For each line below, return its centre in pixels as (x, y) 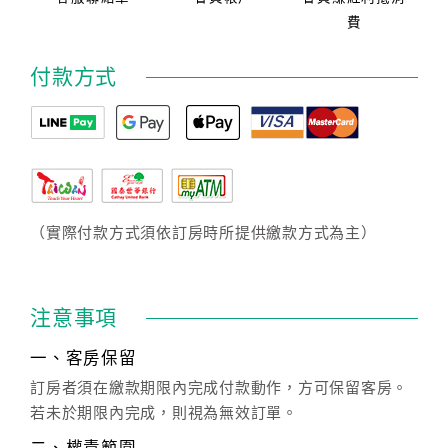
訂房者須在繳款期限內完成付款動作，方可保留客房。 (219, 388)
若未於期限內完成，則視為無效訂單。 (164, 413)
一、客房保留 (83, 358)
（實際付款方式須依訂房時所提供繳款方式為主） (203, 233)
